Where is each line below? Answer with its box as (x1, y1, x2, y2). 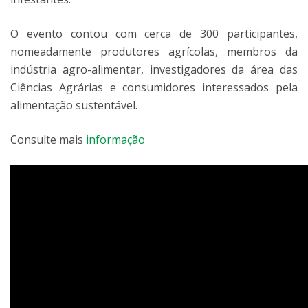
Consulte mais (10, 132, 86, 147)
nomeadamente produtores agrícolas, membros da (10, 44, 298, 59)
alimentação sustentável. (10, 98, 137, 113)
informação (86, 132, 145, 147)
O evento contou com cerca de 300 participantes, (10, 26, 298, 41)
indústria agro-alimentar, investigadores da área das (10, 62, 298, 77)
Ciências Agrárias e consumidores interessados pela (10, 80, 298, 95)
